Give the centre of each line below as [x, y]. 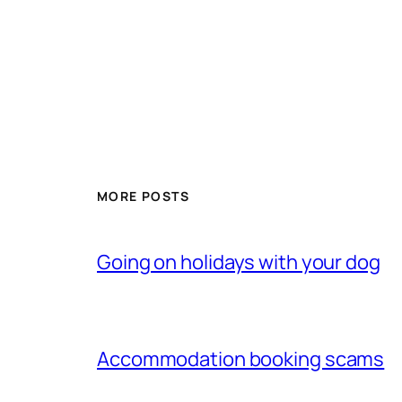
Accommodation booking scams [241, 359]
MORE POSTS [143, 197]
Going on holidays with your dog [239, 262]
